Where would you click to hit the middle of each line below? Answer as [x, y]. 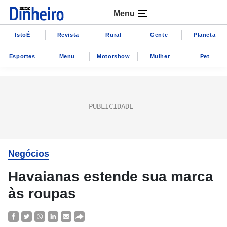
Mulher [160, 56]
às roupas [42, 193]
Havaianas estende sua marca [111, 177]
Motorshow [113, 56]
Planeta [204, 35]
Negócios [29, 154]
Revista [68, 35]
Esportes [22, 56]
